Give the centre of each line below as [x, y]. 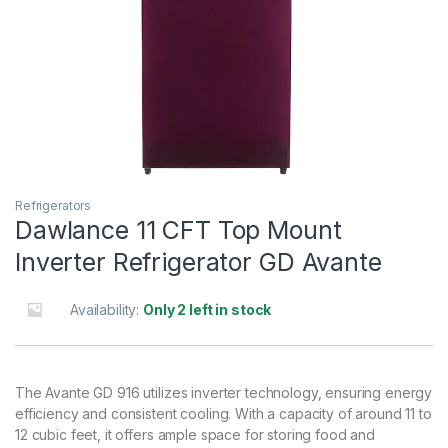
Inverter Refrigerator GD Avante [198, 262]
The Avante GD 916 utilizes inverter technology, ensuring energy [224, 393]
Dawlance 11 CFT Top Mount [178, 230]
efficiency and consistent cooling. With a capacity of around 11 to [223, 414]
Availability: [107, 310]
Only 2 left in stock [207, 310]
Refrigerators [53, 206]
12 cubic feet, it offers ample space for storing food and [195, 435]
